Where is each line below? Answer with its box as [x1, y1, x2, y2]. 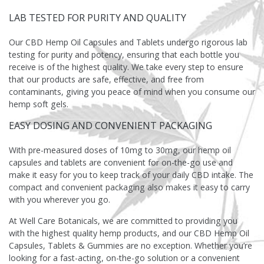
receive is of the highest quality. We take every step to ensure [9, 61, 243, 73]
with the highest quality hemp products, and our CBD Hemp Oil [9, 227, 249, 239]
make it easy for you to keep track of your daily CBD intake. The [9, 169, 253, 181]
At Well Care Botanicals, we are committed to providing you [9, 215, 237, 227]
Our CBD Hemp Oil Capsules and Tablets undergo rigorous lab [9, 37, 247, 48]
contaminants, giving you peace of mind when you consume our [9, 86, 255, 98]
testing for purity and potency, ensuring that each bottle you [9, 49, 239, 61]
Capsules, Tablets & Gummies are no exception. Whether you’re [9, 240, 252, 252]
